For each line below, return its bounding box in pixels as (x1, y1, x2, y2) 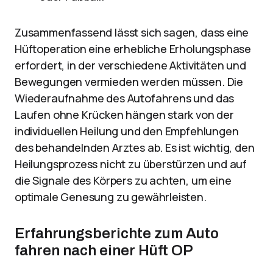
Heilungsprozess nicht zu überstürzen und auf (15, 157, 247, 171)
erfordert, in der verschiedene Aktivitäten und (15, 58, 246, 73)
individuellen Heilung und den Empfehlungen (15, 124, 239, 138)
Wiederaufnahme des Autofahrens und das (15, 91, 235, 105)
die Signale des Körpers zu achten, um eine (15, 173, 232, 188)
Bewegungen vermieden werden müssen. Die (15, 74, 243, 89)
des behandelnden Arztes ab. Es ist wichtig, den (15, 140, 255, 155)
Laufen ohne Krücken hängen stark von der (15, 107, 234, 122)
